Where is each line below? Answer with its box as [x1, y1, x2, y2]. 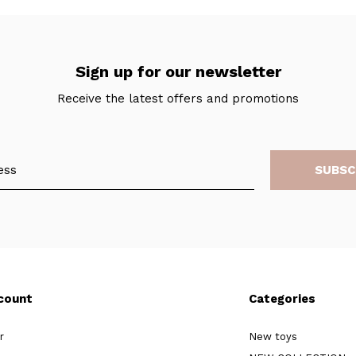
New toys [248, 331, 297, 343]
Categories [248, 292, 315, 307]
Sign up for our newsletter [75, 62, 281, 82]
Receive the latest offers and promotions [57, 91, 299, 106]
